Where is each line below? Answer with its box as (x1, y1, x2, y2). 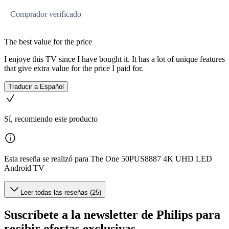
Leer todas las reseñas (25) (20, 188, 101, 196)
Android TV (4, 163, 44, 172)
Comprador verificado (10, 9, 81, 18)
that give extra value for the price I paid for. (4, 63, 143, 73)
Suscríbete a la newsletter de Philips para (4, 208, 220, 221)
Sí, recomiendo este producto (4, 114, 98, 123)
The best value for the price (4, 37, 92, 46)
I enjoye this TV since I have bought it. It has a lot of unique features (4, 54, 225, 63)
